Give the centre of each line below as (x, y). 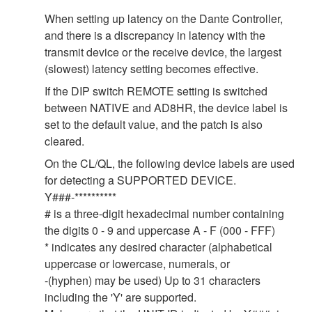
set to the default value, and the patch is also (154, 125)
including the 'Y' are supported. (120, 297)
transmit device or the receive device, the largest (163, 52)
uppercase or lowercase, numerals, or (137, 264)
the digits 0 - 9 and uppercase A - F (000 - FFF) (160, 231)
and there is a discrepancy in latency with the (155, 36)
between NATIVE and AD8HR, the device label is (166, 108)
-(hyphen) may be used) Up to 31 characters (153, 281)
